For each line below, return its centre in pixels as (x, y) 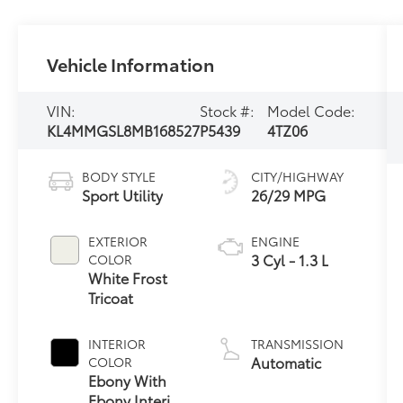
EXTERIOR (118, 242)
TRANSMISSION (297, 344)
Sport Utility (123, 195)
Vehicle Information (131, 64)
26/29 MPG (288, 195)
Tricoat (111, 298)
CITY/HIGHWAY (297, 177)
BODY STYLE (119, 177)
